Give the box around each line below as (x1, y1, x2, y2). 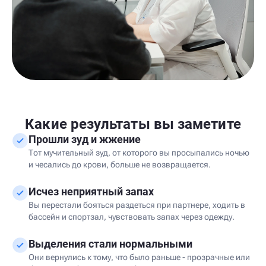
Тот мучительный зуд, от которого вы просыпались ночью (28, 148, 249, 157)
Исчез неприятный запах (28, 185, 154, 198)
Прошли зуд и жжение (28, 133, 141, 145)
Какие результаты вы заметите (25, 116, 241, 132)
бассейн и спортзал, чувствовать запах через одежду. (28, 212, 235, 221)
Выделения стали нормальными (28, 237, 192, 250)
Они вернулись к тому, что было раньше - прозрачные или (28, 252, 250, 262)
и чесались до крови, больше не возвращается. (28, 160, 211, 169)
